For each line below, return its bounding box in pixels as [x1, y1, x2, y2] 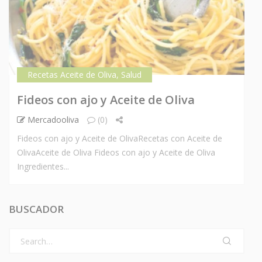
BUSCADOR [9, 202, 64, 216]
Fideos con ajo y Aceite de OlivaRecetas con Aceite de [17, 133, 222, 144]
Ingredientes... [17, 161, 69, 173]
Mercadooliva [25, 114, 79, 126]
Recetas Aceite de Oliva [27, 69, 116, 81]
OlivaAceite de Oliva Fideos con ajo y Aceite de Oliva [17, 147, 215, 158]
